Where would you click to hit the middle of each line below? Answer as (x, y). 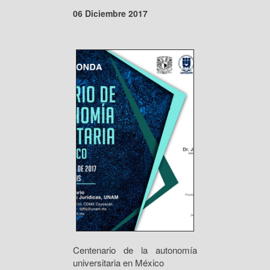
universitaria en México (119, 262)
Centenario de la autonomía (135, 250)
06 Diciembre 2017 (111, 13)
